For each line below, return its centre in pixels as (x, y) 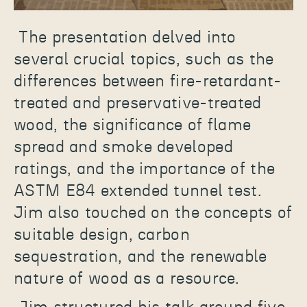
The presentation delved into (127, 38)
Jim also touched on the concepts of (153, 213)
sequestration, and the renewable (140, 257)
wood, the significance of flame (133, 126)
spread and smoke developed (123, 148)
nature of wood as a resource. (127, 279)
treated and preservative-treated (138, 104)
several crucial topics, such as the (144, 60)
